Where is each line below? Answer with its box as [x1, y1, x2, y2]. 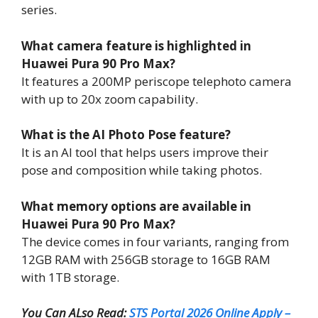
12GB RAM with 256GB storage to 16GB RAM [21, 251, 270, 268]
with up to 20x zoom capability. [21, 90, 198, 107]
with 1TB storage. [21, 268, 119, 285]
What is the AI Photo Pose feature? [21, 126, 231, 143]
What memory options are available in [21, 197, 251, 214]
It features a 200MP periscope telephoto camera [21, 72, 292, 89]
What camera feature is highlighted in [21, 37, 251, 54]
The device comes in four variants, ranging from [21, 233, 289, 250]
